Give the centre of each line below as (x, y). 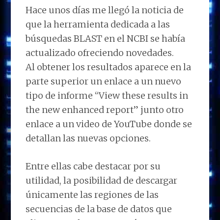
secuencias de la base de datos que (99, 209)
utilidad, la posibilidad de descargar (102, 180)
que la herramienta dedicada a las (98, 24)
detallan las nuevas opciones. (88, 138)
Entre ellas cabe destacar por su (93, 166)
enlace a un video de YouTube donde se (109, 124)
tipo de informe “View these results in (107, 95)
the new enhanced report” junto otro (105, 110)
